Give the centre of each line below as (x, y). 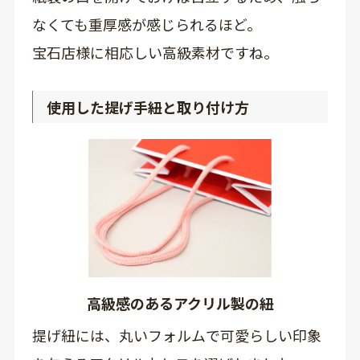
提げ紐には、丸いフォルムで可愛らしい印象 (176, 335)
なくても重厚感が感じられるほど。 (146, 25)
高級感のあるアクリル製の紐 (180, 303)
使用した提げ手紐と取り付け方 (147, 107)
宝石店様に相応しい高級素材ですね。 (155, 53)
